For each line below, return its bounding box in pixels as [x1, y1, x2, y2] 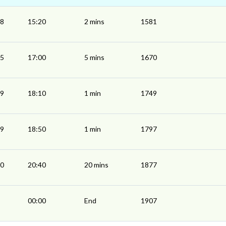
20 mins [84, 160, 108, 169]
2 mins [84, 17, 104, 26]
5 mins [84, 53, 104, 62]
